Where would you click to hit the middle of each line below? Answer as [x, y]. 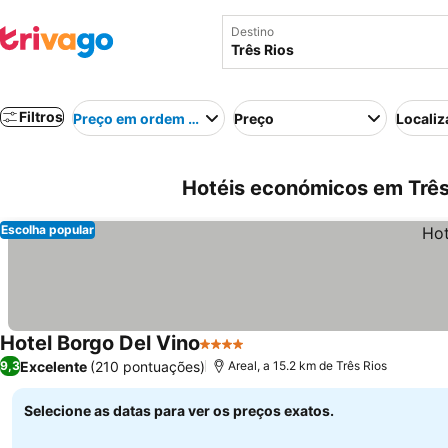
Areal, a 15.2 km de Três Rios [307, 365]
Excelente [53, 366]
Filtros [41, 116]
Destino [252, 31]
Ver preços [288, 354]
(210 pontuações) [147, 366]
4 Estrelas [236, 354]
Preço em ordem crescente [164, 118]
